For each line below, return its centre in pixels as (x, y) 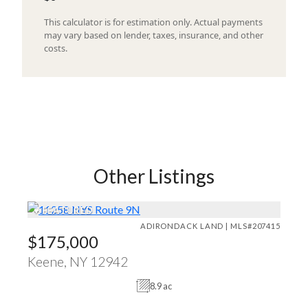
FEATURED (67, 210)
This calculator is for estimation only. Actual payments (153, 22)
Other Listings (154, 176)
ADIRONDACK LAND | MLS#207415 (210, 226)
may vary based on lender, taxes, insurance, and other (154, 35)
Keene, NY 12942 (78, 261)
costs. (56, 48)
